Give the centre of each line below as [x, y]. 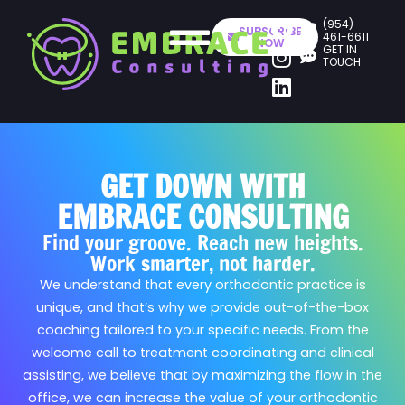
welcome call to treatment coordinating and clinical [202, 353]
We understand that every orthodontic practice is [202, 285]
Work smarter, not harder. [202, 264]
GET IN [340, 49]
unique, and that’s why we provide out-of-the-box [202, 308]
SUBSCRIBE [270, 31]
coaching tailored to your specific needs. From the [202, 330]
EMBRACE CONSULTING [202, 217]
